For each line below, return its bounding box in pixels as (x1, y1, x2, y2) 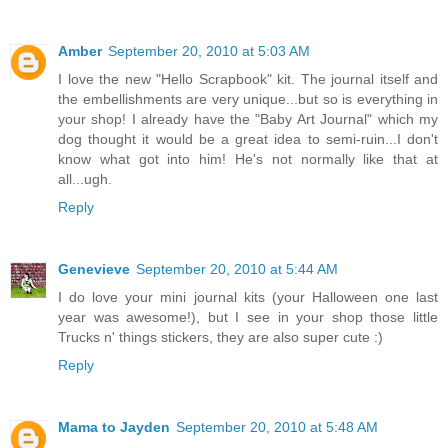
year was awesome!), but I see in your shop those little (58, 308, 438, 325)
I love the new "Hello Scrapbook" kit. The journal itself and (58, 70, 438, 87)
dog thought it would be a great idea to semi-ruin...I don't (58, 130, 438, 147)
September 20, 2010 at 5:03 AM (108, 42, 310, 59)
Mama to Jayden (58, 418, 170, 435)
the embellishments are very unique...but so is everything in (58, 90, 438, 107)
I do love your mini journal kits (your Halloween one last (58, 288, 438, 305)
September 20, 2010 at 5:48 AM (176, 418, 378, 435)
